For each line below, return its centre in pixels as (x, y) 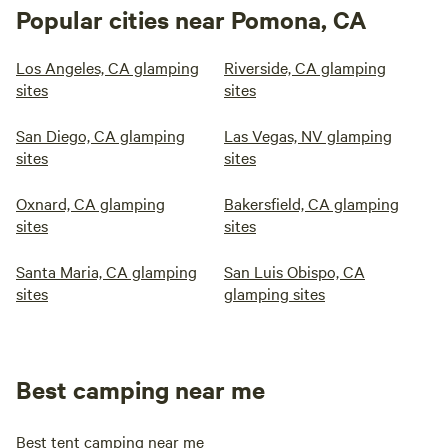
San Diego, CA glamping (100, 135)
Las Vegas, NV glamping (308, 135)
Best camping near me (140, 389)
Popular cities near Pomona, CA (191, 19)
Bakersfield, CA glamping (311, 203)
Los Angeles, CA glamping (107, 67)
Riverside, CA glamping (305, 67)
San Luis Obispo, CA (294, 271)
